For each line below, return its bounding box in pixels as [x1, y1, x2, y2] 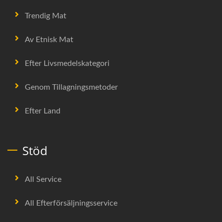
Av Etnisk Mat [25, 35, 73, 44]
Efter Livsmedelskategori [25, 59, 110, 67]
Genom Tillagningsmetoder [25, 83, 118, 91]
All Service [25, 175, 61, 183]
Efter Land [25, 107, 60, 115]
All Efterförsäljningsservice [25, 199, 117, 207]
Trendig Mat [25, 11, 66, 20]
